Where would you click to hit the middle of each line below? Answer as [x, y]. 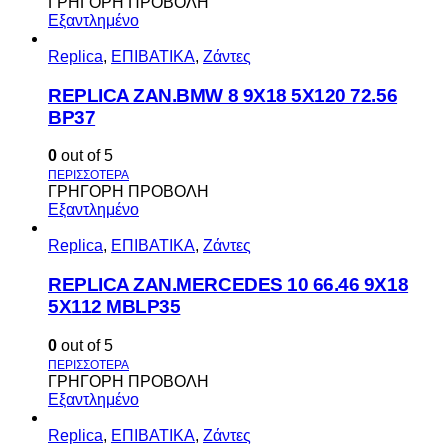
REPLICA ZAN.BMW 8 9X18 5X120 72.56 [223, 95]
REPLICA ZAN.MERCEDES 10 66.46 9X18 [228, 285]
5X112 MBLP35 [114, 307]
